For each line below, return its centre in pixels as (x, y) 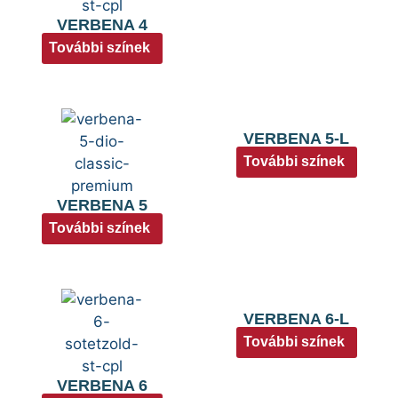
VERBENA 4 (102, 24)
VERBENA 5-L (296, 138)
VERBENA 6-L (296, 318)
